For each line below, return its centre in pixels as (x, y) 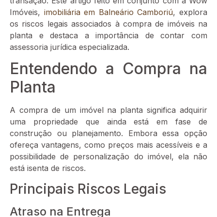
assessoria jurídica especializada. (70, 47)
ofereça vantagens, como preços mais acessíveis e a (108, 145)
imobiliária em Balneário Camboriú (108, 12)
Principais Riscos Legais (88, 189)
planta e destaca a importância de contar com (108, 35)
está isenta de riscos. (48, 168)
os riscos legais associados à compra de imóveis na (108, 23)
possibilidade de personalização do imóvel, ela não (108, 157)
